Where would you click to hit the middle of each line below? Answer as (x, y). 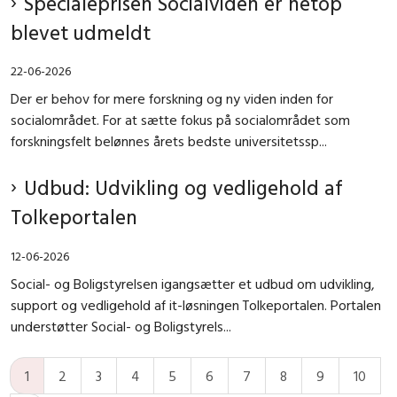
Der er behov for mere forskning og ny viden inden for (172, 99)
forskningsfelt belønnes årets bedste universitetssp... (169, 141)
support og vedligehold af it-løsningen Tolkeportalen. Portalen (196, 304)
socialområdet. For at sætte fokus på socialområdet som (180, 120)
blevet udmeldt (81, 32)
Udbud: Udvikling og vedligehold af (183, 188)
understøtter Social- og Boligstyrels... (121, 326)
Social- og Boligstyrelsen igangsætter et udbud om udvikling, (193, 283)
